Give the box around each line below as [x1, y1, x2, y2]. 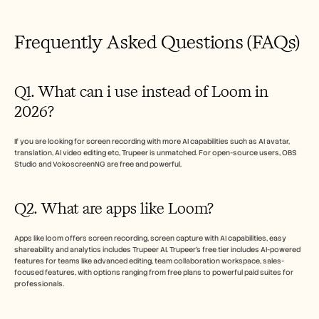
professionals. [14, 278, 66, 288]
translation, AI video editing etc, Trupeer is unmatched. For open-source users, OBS [14, 147, 297, 157]
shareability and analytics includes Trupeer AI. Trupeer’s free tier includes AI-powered [14, 244, 300, 254]
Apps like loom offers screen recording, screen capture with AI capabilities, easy [14, 233, 286, 243]
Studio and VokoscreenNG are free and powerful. [14, 159, 183, 169]
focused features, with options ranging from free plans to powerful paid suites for [14, 267, 293, 277]
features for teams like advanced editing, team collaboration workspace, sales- [14, 256, 284, 266]
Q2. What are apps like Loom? [14, 197, 217, 219]
